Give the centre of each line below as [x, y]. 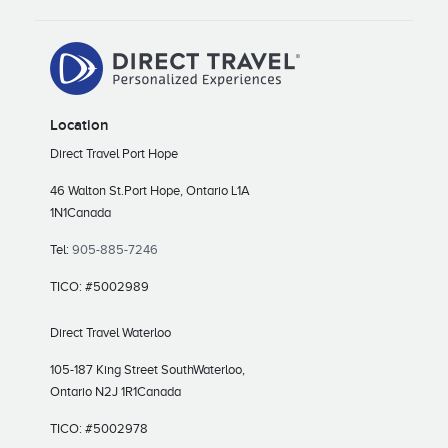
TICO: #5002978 [99, 428]
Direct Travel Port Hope [114, 153]
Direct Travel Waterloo [110, 332]
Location [79, 125]
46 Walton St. [87, 190]
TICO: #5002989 [99, 286]
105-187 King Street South [121, 369]
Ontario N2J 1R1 [93, 391]
